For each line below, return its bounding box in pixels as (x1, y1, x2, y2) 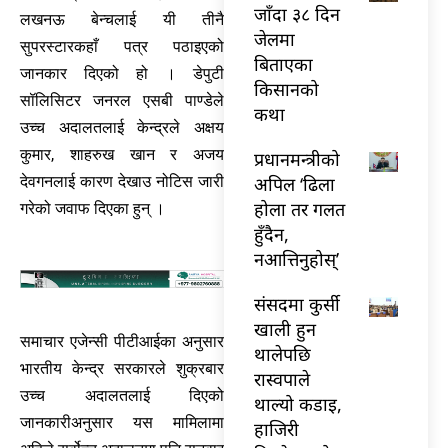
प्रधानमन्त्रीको (254, 146, 340, 171)
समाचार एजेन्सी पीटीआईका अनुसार (20, 332, 224, 352)
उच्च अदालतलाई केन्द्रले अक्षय (20, 117, 224, 137)
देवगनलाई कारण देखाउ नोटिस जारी (20, 171, 224, 191)
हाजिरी (254, 416, 299, 441)
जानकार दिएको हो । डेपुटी (20, 63, 224, 83)
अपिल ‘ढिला (254, 171, 335, 196)
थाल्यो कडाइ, (254, 391, 342, 416)
